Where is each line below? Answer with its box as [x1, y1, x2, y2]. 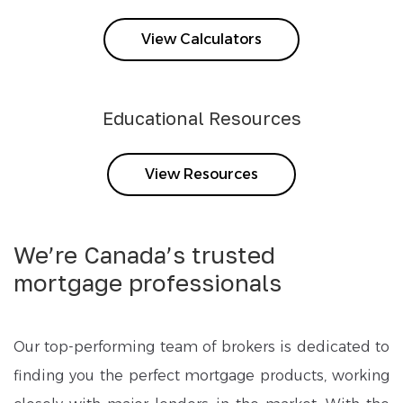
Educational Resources [102, 107, 301, 129]
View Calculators [141, 31, 262, 48]
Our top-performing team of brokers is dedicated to [13, 338, 390, 355]
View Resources [145, 166, 258, 183]
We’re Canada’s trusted [13, 241, 275, 269]
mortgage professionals [13, 269, 282, 297]
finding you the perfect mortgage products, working [13, 367, 390, 384]
